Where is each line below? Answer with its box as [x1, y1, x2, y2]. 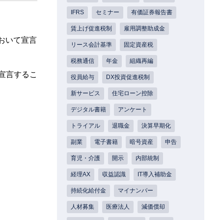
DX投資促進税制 [106, 74, 150, 81]
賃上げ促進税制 [71, 25, 112, 32]
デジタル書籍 [71, 106, 106, 113]
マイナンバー [118, 187, 153, 194]
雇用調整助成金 [124, 25, 165, 32]
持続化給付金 [71, 187, 106, 194]
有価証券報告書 [131, 9, 172, 16]
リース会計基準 [71, 41, 112, 49]
